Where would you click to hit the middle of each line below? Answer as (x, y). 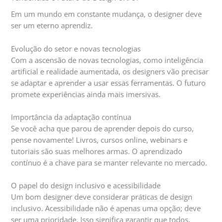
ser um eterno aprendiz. (52, 26)
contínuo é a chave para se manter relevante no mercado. (109, 163)
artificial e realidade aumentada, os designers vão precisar (110, 71)
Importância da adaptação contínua (71, 117)
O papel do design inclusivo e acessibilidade (86, 186)
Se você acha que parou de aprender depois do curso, (103, 129)
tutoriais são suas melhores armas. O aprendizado (97, 151)
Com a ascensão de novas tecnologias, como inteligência (107, 60)
